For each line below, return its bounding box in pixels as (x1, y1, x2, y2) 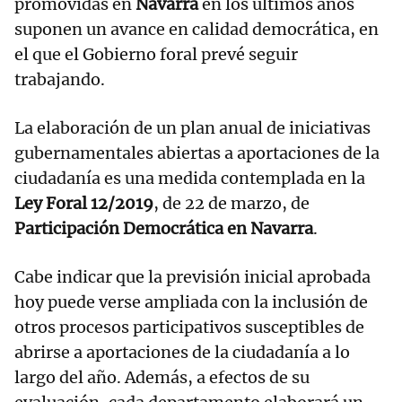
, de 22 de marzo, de (153, 193, 310, 214)
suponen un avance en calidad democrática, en (14, 19, 379, 40)
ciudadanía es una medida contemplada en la (14, 168, 365, 189)
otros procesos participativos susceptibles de (14, 317, 364, 338)
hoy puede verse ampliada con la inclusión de (14, 292, 368, 313)
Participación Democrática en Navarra (14, 218, 313, 240)
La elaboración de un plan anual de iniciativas (14, 118, 371, 139)
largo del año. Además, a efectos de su (14, 367, 310, 389)
